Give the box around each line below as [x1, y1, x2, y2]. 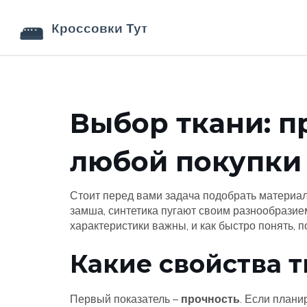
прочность [181, 292, 240, 306]
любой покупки [70, 145, 302, 178]
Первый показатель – [70, 292, 181, 306]
